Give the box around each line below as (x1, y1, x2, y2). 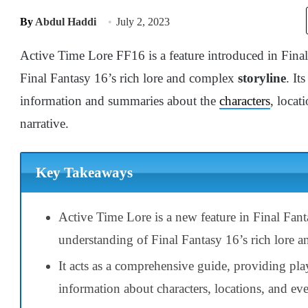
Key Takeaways (35, 164, 133, 181)
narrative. (20, 116, 69, 131)
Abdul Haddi (35, 16, 96, 27)
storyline (238, 71, 286, 85)
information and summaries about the (20, 93, 219, 108)
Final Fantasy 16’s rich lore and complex (20, 71, 238, 85)
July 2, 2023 (116, 16, 170, 27)
